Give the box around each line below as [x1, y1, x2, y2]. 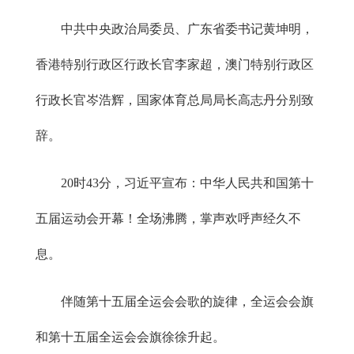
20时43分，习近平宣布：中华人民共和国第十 [61, 175, 314, 190]
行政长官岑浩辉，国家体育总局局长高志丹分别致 [36, 92, 314, 107]
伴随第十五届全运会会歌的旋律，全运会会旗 [61, 294, 314, 308]
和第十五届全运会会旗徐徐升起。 [36, 330, 225, 344]
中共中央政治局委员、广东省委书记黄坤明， [61, 21, 314, 36]
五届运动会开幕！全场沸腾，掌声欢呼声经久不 [36, 211, 301, 225]
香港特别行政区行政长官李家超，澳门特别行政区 [36, 57, 314, 71]
